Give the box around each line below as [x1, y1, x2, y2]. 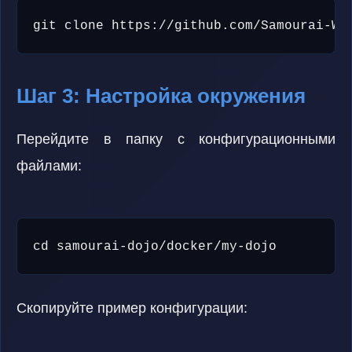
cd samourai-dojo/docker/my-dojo [33, 240, 277, 254]
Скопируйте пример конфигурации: [16, 300, 247, 316]
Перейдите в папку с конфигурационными [16, 131, 335, 147]
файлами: [16, 158, 82, 174]
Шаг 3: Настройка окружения [16, 84, 306, 108]
